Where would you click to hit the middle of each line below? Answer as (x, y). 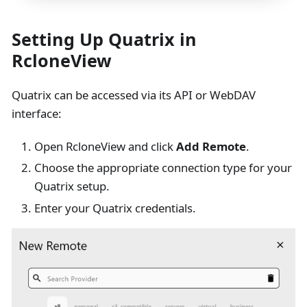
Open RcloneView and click (106, 147)
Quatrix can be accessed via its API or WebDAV (133, 95)
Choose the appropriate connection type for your (163, 168)
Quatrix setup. (72, 186)
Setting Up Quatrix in (104, 39)
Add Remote (211, 147)
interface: (36, 114)
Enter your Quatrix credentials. (115, 208)
